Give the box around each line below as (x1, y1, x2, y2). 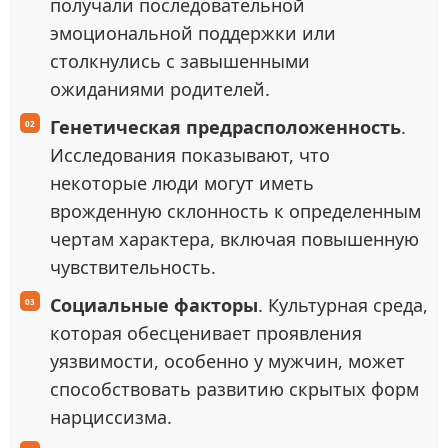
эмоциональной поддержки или (50, 21, 336, 45)
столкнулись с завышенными (50, 49, 310, 73)
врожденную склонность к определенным (50, 199, 421, 223)
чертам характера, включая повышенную (50, 227, 419, 251)
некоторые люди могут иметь (50, 171, 314, 195)
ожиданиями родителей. (50, 77, 270, 101)
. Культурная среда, (258, 293, 428, 317)
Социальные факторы (50, 293, 258, 317)
